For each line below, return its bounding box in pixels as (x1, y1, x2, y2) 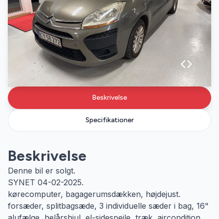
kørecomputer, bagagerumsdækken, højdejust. (8, 189, 180, 199)
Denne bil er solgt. (8, 166, 75, 175)
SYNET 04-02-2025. (8, 177, 84, 187)
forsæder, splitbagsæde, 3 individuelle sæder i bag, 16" (8, 201, 209, 211)
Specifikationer (85, 116, 134, 124)
